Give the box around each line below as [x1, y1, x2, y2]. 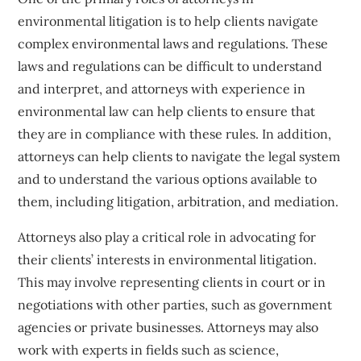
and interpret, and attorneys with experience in [18, 80, 306, 97]
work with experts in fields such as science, [18, 341, 280, 358]
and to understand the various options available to [18, 170, 317, 187]
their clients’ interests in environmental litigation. [18, 251, 317, 268]
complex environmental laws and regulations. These [18, 35, 329, 52]
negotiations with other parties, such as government [18, 296, 333, 313]
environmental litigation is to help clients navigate [18, 12, 319, 29]
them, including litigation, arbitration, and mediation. [18, 193, 339, 210]
